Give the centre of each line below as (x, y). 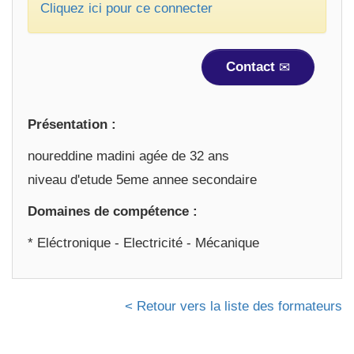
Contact (252, 67)
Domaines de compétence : (113, 211)
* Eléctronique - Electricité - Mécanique (143, 243)
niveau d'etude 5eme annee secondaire (142, 180)
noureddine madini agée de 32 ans (128, 156)
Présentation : (72, 124)
